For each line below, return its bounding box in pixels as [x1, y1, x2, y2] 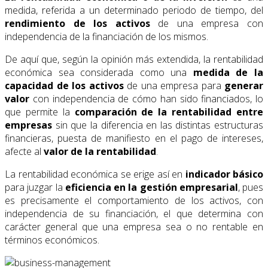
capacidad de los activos [5, 78, 124, 92]
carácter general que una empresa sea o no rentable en [5, 220, 263, 233]
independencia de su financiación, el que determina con [5, 206, 263, 220]
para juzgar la [5, 180, 65, 194]
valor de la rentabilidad [44, 144, 156, 158]
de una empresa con [150, 16, 264, 30]
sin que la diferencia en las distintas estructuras [55, 118, 263, 132]
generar [224, 78, 263, 92]
